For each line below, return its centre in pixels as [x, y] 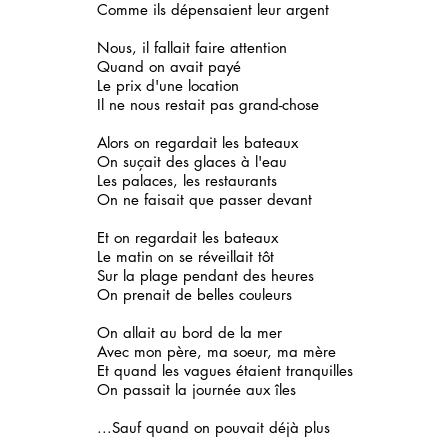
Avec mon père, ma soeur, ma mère [216, 351]
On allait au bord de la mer [189, 332]
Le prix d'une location [170, 85]
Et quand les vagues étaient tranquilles [225, 370]
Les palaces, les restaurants [187, 180]
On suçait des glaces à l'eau [192, 161]
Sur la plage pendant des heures [205, 275]
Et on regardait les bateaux [187, 237]
